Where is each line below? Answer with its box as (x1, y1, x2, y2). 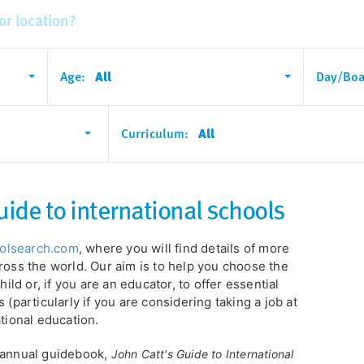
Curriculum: (121, 123, 188, 143)
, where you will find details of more (78, 240, 290, 256)
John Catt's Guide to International (110, 346, 294, 361)
